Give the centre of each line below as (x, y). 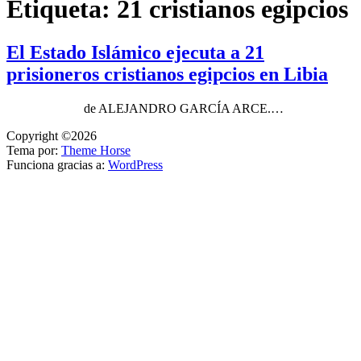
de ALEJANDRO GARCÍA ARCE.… (145, 108)
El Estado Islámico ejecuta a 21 (135, 52)
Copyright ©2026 (52, 135)
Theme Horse (96, 150)
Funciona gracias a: (57, 164)
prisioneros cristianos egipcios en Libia (167, 74)
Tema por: (34, 150)
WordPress (135, 164)
